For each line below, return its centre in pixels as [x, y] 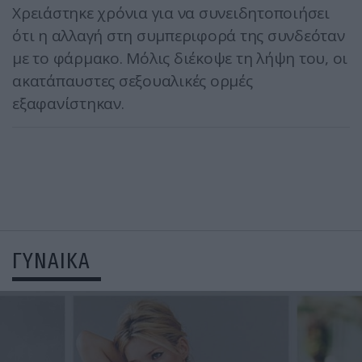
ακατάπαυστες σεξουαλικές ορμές [133, 81]
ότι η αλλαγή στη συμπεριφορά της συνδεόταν [179, 36]
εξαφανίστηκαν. [68, 104]
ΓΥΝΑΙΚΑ [51, 261]
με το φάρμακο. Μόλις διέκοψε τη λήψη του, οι [180, 59]
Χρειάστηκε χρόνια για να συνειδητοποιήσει [171, 13]
